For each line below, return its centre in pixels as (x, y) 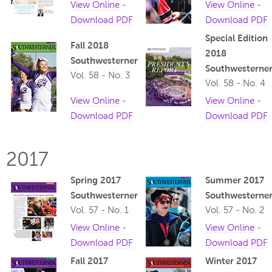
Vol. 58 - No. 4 (235, 83)
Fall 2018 (90, 46)
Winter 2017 (231, 261)
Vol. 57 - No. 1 (100, 210)
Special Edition (236, 38)
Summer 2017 (235, 180)
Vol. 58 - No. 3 (100, 76)
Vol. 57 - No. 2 (235, 210)
